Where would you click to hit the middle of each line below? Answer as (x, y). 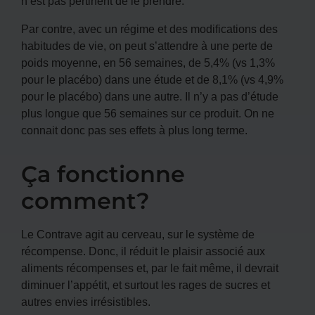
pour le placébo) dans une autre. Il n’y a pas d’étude (150, 96)
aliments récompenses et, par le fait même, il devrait (150, 268)
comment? (85, 200)
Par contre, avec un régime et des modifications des (149, 28)
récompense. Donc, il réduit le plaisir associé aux (143, 251)
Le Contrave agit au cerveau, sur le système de (138, 234)
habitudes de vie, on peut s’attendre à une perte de (147, 45)
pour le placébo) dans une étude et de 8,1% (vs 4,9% (152, 79)
